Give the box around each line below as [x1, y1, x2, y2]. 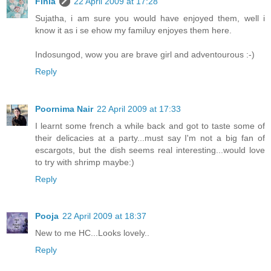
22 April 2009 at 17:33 [97, 103, 181, 114]
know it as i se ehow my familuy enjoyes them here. [35, 25, 232, 35]
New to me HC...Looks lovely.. [35, 228, 149, 238]
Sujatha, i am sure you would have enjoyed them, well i [35, 13, 265, 23]
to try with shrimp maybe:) [35, 157, 134, 167]
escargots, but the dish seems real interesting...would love [35, 145, 265, 155]
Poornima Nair [35, 103, 93, 114]
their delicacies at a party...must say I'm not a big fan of [35, 132, 265, 143]
